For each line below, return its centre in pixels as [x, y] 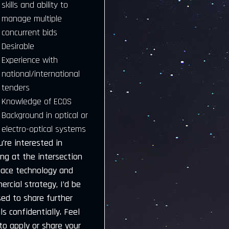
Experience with [29, 60]
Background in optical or [44, 115]
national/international [40, 74]
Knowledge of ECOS [36, 101]
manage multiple [31, 19]
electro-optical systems [43, 129]
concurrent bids [29, 32]
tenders [15, 88]
